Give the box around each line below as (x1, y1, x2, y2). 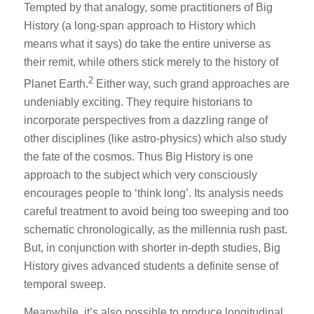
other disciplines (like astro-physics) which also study (23, 132, 287, 145)
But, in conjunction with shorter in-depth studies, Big (23, 242, 280, 254)
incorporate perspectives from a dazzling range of (23, 114, 268, 127)
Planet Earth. (23, 78, 88, 90)
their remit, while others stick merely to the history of (23, 56, 278, 69)
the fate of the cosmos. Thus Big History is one (23, 151, 253, 163)
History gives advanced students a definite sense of (23, 260, 278, 273)
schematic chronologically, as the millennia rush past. (23, 224, 287, 236)
